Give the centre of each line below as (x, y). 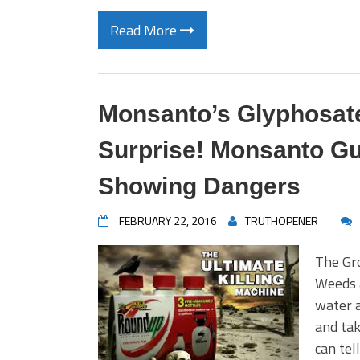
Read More (145, 30)
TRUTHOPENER (282, 221)
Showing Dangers (199, 186)
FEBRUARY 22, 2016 (168, 221)
